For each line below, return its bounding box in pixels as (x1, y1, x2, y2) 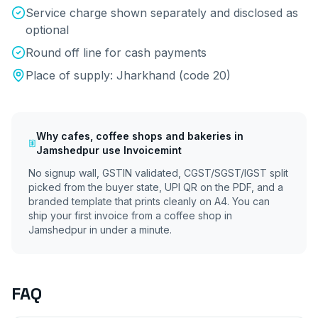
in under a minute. (87, 224, 172, 236)
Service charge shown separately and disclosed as (26, 6, 298, 20)
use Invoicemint (99, 144, 182, 156)
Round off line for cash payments (26, 45, 207, 60)
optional (26, 23, 69, 37)
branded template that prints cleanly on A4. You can (28, 195, 270, 207)
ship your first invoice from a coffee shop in (28, 209, 232, 221)
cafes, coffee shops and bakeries (61, 130, 232, 142)
